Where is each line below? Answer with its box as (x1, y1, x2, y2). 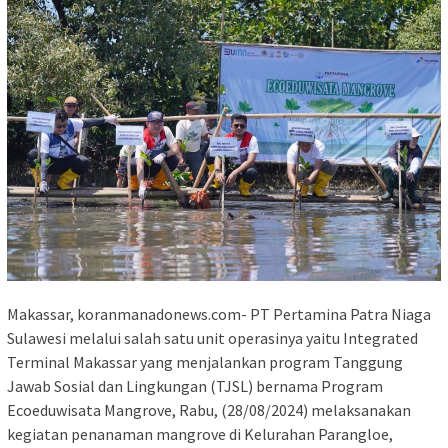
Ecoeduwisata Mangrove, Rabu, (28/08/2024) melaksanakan (7, 400, 411, 421)
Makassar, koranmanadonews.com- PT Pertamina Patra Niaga (7, 304, 431, 325)
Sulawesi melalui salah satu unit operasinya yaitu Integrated (7, 328, 418, 349)
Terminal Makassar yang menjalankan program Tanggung (7, 352, 403, 373)
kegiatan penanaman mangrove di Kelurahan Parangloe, (7, 424, 393, 445)
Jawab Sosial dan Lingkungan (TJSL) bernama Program (7, 376, 383, 397)
